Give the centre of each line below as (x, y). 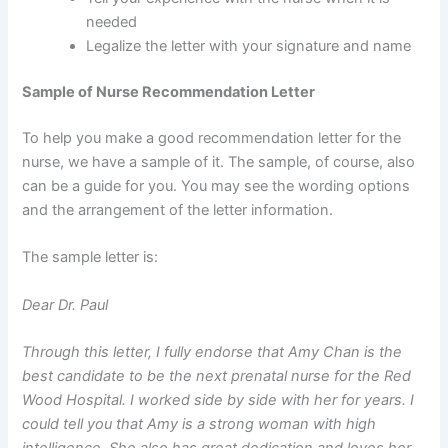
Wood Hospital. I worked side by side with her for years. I (218, 400)
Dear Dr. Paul (65, 304)
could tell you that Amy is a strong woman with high (199, 424)
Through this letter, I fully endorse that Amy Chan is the (212, 352)
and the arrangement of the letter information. (178, 210)
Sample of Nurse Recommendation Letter (169, 92)
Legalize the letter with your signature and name (249, 46)
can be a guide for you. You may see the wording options (216, 186)
